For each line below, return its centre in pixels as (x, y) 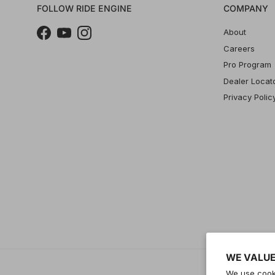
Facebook (62, 39)
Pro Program (247, 65)
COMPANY (246, 9)
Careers (239, 48)
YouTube (80, 39)
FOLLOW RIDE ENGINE (84, 9)
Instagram (103, 39)
